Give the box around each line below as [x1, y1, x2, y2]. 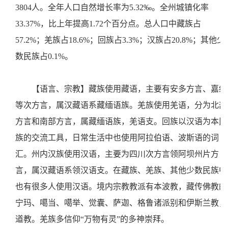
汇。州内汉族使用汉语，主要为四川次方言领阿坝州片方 [15, 150, 219, 158]
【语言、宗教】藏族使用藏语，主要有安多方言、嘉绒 [32, 84, 227, 93]
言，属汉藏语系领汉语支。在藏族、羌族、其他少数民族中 [15, 166, 227, 175]
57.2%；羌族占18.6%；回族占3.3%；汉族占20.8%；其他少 [15, 36, 225, 44]
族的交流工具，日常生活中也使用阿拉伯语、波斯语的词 [15, 133, 219, 142]
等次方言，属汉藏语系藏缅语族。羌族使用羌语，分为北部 [15, 101, 227, 109]
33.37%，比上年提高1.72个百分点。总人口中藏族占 [15, 19, 201, 28]
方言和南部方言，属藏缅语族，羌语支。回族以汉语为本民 [15, 117, 227, 126]
